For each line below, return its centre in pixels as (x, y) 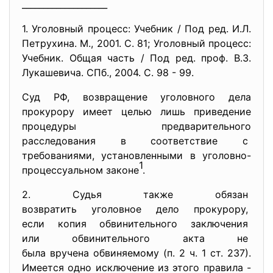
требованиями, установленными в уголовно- (136, 155)
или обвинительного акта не (136, 238)
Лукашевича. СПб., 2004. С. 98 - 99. (108, 73)
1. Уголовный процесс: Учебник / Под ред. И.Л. (136, 29)
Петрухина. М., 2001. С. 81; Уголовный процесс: (136, 43)
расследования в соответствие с (136, 141)
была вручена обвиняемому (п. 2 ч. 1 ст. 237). (136, 253)
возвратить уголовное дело (108, 209)
